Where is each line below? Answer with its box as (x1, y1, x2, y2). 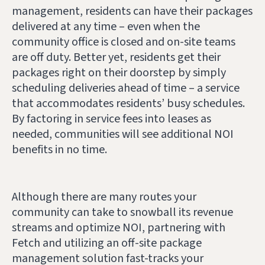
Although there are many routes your (12, 189, 196, 206)
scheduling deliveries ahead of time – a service (12, 79, 240, 96)
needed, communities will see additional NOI (12, 125, 234, 143)
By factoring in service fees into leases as (12, 110, 211, 127)
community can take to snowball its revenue (12, 204, 233, 221)
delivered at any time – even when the (12, 18, 200, 35)
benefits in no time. (12, 141, 109, 158)
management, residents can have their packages (12, 2, 253, 20)
